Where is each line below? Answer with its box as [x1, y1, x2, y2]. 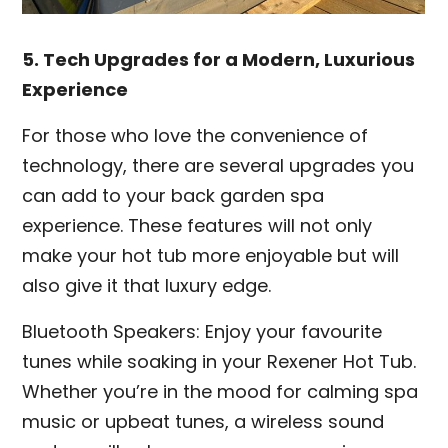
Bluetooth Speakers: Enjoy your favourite [22, 319, 383, 344]
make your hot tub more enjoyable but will [22, 243, 400, 268]
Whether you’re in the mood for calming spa [22, 379, 419, 404]
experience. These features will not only [22, 213, 373, 238]
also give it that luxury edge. [22, 273, 272, 298]
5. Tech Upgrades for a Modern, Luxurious [22, 47, 416, 72]
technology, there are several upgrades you [22, 153, 415, 178]
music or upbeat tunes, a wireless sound [22, 409, 385, 434]
